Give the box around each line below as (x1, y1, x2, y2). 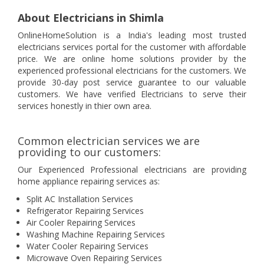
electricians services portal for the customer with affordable (18, 41, 246, 53)
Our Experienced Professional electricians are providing (18, 164, 246, 176)
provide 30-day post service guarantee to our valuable (18, 77, 246, 88)
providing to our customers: (18, 145, 161, 160)
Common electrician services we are (18, 134, 200, 148)
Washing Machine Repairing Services (27, 229, 165, 240)
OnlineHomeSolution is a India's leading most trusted (18, 29, 246, 41)
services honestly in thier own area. (18, 100, 151, 112)
